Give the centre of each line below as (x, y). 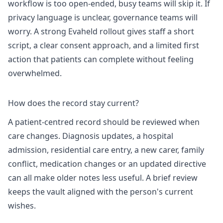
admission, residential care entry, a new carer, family (106, 150)
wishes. (22, 205)
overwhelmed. (35, 73)
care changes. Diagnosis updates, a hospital (91, 136)
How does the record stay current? (73, 103)
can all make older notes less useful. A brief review (103, 177)
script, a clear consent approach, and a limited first (104, 46)
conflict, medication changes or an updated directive (107, 164)
